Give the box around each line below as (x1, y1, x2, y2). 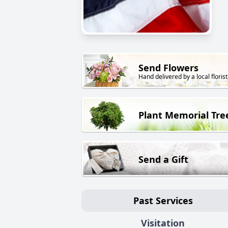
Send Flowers (138, 62, 198, 74)
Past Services (133, 194, 193, 207)
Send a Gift (138, 153, 188, 165)
